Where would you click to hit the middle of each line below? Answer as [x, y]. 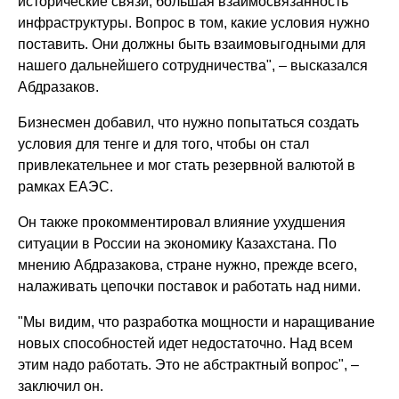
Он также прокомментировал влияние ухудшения [182, 222]
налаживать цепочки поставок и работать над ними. [190, 286]
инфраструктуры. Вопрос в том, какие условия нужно [194, 22]
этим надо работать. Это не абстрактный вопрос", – [189, 364]
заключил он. [61, 386]
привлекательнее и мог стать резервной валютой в [187, 165]
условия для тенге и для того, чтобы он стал [164, 143]
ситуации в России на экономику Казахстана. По [178, 243]
